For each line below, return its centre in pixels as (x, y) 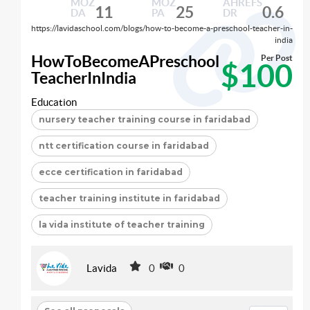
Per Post (277, 57)
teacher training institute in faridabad (129, 198)
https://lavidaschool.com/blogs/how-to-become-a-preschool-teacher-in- (162, 28)
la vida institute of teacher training (122, 224)
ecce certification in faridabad (111, 172)
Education (54, 102)
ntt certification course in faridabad (124, 145)
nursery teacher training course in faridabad (145, 119)
